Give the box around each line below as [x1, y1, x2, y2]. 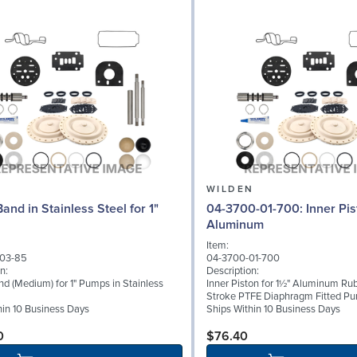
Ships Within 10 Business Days [206, 302, 340, 316]
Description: [206, 264, 259, 277]
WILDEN [206, 182, 254, 195]
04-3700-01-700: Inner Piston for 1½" [206, 200, 306, 217]
